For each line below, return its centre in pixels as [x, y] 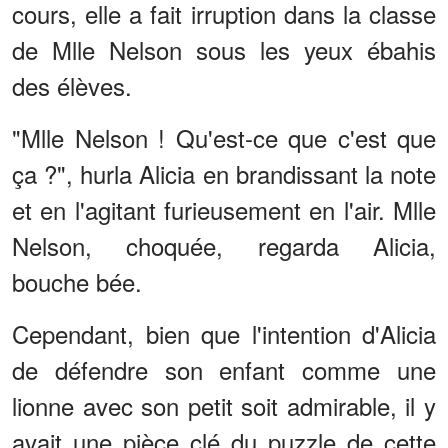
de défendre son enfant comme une [224, 369]
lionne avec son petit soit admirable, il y [224, 405]
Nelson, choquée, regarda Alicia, [224, 245]
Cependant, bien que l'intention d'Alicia [224, 333]
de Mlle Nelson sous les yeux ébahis [224, 49]
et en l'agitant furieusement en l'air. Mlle [224, 209]
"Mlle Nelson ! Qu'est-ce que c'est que [224, 137]
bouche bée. [77, 281]
